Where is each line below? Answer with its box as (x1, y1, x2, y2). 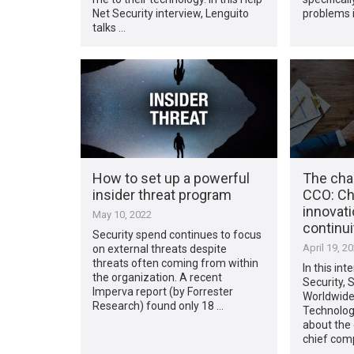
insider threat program (92, 186, 232, 203)
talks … (92, 21, 126, 34)
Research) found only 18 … (92, 299, 224, 312)
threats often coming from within (92, 256, 259, 269)
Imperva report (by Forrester (92, 284, 234, 298)
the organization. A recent (92, 270, 223, 284)
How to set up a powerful (92, 169, 250, 186)
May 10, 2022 (92, 208, 153, 220)
